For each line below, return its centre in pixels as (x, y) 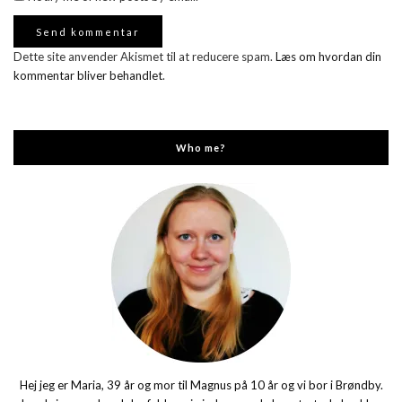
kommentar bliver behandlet (88, 75)
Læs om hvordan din (328, 56)
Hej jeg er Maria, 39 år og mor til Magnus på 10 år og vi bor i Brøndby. (201, 385)
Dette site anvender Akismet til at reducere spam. (144, 56)
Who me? (201, 147)
